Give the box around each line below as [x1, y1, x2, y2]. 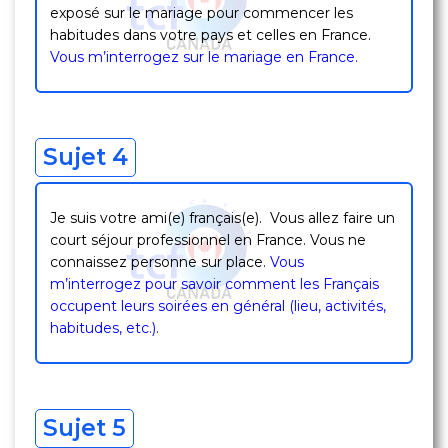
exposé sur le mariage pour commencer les [50, 4, 353, 22]
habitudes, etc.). [50, 319, 159, 337]
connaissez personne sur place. [50, 253, 270, 271]
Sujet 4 [43, 143, 128, 171]
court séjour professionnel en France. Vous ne [50, 231, 366, 249]
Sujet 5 [43, 414, 126, 442]
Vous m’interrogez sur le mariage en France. [50, 48, 358, 66]
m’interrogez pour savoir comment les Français [50, 275, 379, 293]
